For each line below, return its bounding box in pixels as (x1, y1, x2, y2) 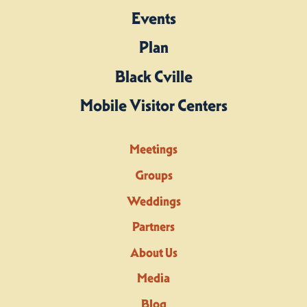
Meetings (130, 141, 177, 158)
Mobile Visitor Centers (79, 96, 228, 116)
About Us (130, 244, 177, 260)
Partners (132, 219, 175, 235)
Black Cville (114, 66, 193, 86)
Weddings (126, 193, 181, 209)
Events (131, 8, 176, 28)
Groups (134, 167, 173, 184)
